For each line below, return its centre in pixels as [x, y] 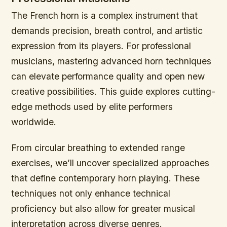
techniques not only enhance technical [91, 194]
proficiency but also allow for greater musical [103, 209]
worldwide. [34, 122]
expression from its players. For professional [101, 46]
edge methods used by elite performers [92, 107]
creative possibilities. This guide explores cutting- [113, 91]
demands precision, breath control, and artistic [107, 31]
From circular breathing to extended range [98, 148]
